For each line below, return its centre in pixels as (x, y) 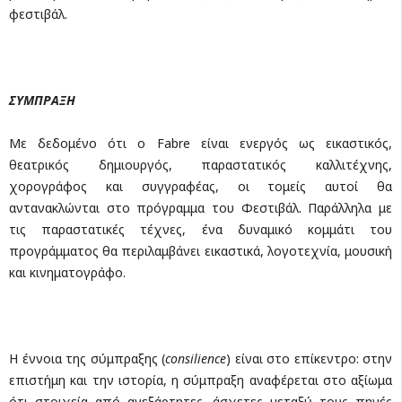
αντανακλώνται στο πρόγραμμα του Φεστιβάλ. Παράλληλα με (201, 207)
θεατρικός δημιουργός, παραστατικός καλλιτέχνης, (201, 164)
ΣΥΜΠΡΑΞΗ (42, 100)
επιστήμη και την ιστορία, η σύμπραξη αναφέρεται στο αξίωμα (201, 380)
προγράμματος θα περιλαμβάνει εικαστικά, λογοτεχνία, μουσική (201, 250)
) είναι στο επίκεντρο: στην (309, 358)
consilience (196, 358)
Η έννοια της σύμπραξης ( (87, 358)
